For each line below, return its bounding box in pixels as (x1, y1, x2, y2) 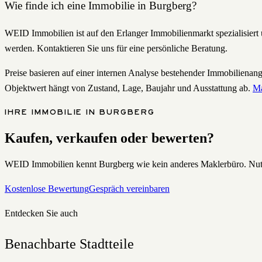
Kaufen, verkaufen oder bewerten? (5, 130, 214, 146)
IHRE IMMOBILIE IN (5, 107, 100, 116)
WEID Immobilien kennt (5, 159, 99, 170)
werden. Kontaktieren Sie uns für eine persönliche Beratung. (5, 43, 227, 53)
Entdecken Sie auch (5, 208, 78, 219)
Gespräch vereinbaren (89, 184, 170, 194)
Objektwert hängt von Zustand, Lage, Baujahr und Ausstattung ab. (5, 82, 250, 93)
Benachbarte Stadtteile (5, 236, 134, 252)
